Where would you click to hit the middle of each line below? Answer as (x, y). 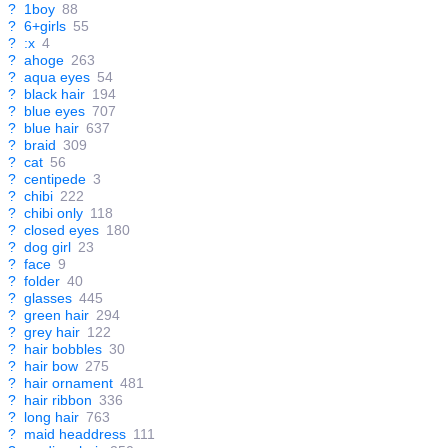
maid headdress (75, 434)
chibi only (53, 213)
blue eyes (54, 111)
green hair (56, 315)
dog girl (47, 247)
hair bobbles (63, 349)
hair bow (51, 366)
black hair (54, 94)
